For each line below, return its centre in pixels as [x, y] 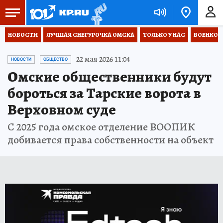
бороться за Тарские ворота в [104, 93]
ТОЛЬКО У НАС [164, 35]
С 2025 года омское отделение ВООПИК [101, 127]
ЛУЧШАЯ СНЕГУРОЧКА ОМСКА [90, 35]
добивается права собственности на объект [111, 140]
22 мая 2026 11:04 [103, 59]
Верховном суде [62, 110]
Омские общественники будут [110, 77]
